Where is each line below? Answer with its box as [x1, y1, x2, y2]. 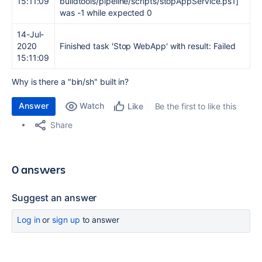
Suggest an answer [12, 192, 97, 204]
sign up [52, 215, 80, 225]
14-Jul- [17, 29, 44, 39]
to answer [80, 215, 119, 225]
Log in [17, 215, 40, 225]
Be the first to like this [154, 101, 236, 111]
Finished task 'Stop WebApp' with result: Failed [60, 41, 236, 51]
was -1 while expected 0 [60, 8, 153, 18]
